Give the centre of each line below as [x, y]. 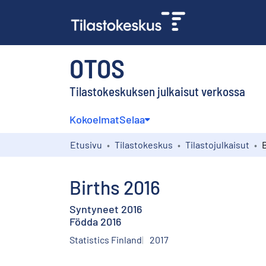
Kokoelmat [94, 119]
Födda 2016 [95, 221]
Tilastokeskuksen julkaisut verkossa [157, 91]
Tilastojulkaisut [217, 144]
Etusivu [86, 144]
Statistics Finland [106, 239]
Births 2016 [115, 187]
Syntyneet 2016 [106, 209]
